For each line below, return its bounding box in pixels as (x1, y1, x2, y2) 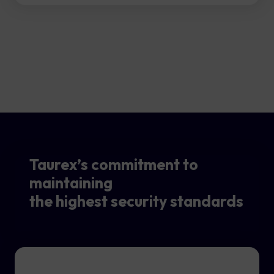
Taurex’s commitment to (29, 155, 198, 174)
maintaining (29, 173, 113, 193)
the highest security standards (29, 191, 243, 211)
